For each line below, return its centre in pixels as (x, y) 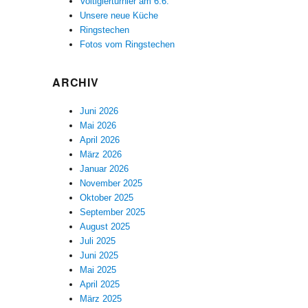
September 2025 (113, 212)
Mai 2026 (98, 125)
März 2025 (101, 298)
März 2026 (101, 154)
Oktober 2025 (107, 197)
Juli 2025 (98, 241)
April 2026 (100, 140)
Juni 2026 (99, 111)
